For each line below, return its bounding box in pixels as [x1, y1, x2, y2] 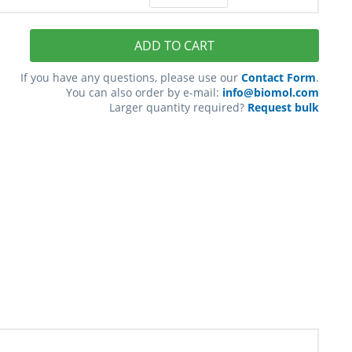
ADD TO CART [134, 37, 214, 54]
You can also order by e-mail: [65, 85, 222, 100]
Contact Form [240, 70, 316, 85]
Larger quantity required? [108, 100, 247, 115]
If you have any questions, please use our [20, 70, 241, 85]
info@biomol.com [222, 85, 319, 100]
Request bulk [247, 100, 319, 115]
